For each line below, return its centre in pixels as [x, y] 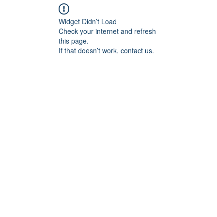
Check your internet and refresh [107, 31]
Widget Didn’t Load [88, 21]
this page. [74, 41]
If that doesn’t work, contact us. [106, 50]
